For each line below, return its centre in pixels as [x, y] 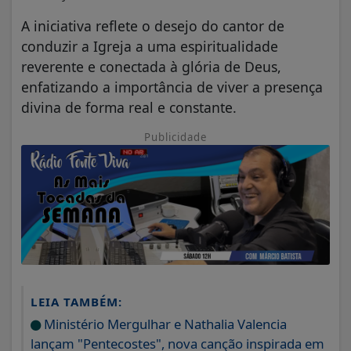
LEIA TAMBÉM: [76, 302]
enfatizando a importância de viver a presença [172, 87]
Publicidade [175, 137]
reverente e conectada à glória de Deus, [151, 66]
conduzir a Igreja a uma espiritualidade [150, 46]
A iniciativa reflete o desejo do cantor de [153, 25]
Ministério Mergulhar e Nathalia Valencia [164, 324]
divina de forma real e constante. [129, 107]
